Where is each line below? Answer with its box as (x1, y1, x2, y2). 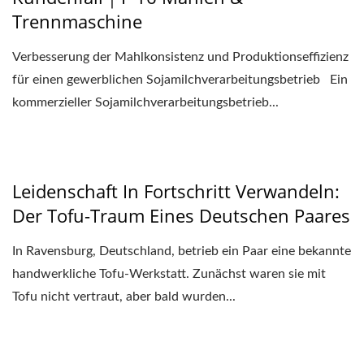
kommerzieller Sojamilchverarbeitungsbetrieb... (12, 95, 279, 109)
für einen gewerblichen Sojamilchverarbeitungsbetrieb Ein (12, 72, 348, 86)
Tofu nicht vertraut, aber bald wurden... (12, 289, 236, 303)
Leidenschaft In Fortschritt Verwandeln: (12, 178, 340, 203)
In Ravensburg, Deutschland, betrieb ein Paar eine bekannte (12, 244, 351, 258)
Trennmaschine (12, 8, 142, 33)
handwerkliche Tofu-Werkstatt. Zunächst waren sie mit (12, 266, 326, 280)
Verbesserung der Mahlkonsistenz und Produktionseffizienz (12, 50, 349, 63)
